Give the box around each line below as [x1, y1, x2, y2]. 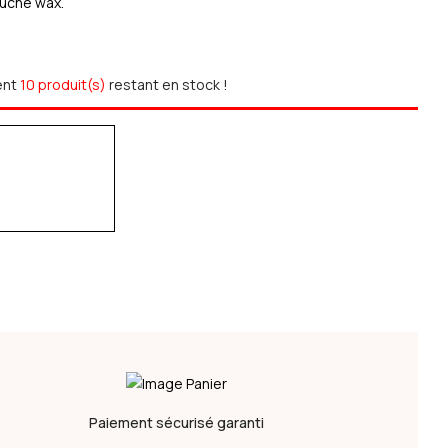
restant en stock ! [109, 75, 229, 94]
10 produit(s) [20, 75, 107, 94]
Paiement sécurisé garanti [89, 413, 265, 432]
